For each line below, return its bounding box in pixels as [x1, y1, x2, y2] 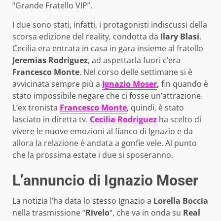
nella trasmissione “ [12, 207, 85, 219]
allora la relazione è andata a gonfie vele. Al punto [12, 138, 197, 149]
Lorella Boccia [151, 195, 208, 207]
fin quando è [159, 78, 208, 90]
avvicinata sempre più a [12, 78, 102, 90]
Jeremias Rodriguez [12, 55, 88, 66]
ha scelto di [157, 114, 201, 125]
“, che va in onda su [110, 207, 183, 219]
